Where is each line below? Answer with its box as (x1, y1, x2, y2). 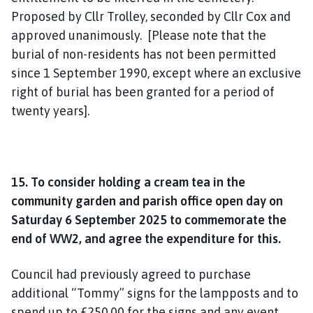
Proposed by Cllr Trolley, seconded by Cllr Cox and (11, 8, 291, 24)
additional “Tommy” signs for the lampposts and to (11, 285, 298, 300)
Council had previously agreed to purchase (11, 266, 251, 282)
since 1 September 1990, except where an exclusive (11, 65, 301, 80)
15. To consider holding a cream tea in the (11, 174, 245, 189)
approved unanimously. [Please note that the (11, 27, 266, 43)
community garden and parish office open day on (11, 193, 283, 208)
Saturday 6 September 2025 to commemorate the (11, 212, 286, 227)
